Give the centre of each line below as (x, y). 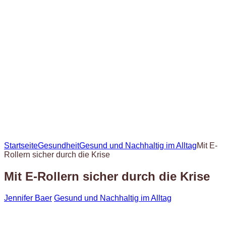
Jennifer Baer (28, 198)
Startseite (21, 146)
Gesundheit (59, 146)
